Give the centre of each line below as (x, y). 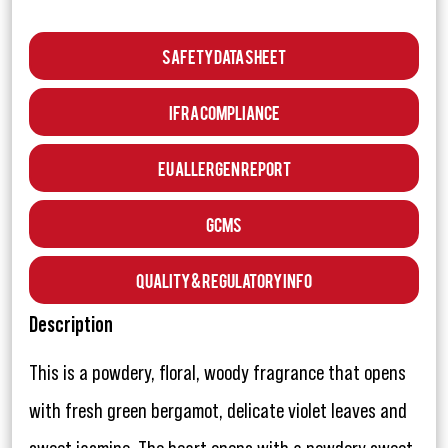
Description (71, 325)
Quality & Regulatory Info (224, 280)
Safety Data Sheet (224, 56)
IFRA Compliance (224, 112)
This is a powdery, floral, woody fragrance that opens (217, 373)
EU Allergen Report (224, 168)
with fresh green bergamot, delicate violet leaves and (218, 411)
